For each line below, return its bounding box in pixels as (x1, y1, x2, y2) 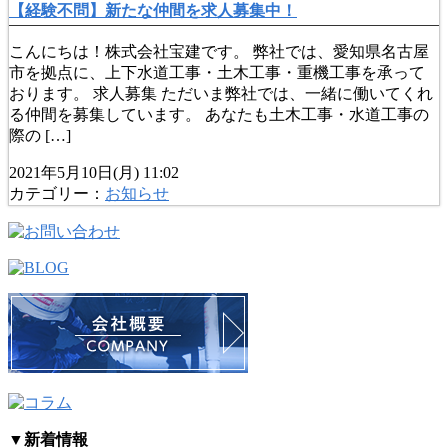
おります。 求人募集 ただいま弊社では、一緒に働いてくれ (9, 85, 433, 103)
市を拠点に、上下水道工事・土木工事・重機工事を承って (9, 64, 425, 82)
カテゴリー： (9, 185, 105, 203)
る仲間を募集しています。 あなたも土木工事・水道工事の (9, 106, 429, 124)
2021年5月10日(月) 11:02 (9, 164, 179, 182)
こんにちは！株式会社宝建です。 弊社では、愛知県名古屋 (9, 43, 429, 61)
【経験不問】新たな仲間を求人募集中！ (9, 2, 297, 20)
